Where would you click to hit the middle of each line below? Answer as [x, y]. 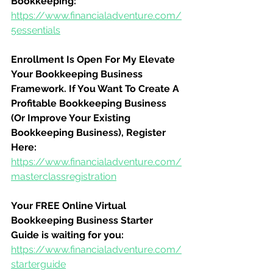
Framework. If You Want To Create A [96, 89]
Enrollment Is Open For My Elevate [94, 59]
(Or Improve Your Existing [72, 118]
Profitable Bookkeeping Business [90, 103]
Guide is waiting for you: [67, 235]
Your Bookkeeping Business [78, 74]
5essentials [36, 30]
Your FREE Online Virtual [70, 206]
